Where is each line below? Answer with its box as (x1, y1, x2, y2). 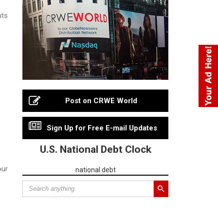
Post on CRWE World (65, 96, 137, 105)
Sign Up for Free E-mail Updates (46, 123, 157, 132)
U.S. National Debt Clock (39, 143, 151, 155)
